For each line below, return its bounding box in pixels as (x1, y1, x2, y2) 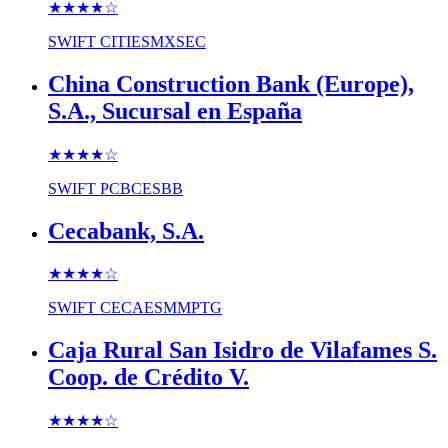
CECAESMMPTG (100, 299, 222, 317)
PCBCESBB (100, 179, 183, 197)
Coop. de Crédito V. (48, 364, 249, 391)
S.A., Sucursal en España (48, 97, 302, 124)
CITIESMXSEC (100, 32, 206, 50)
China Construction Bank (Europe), (48, 70, 414, 97)
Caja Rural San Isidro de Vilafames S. (48, 337, 437, 364)
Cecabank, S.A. (48, 217, 204, 244)
